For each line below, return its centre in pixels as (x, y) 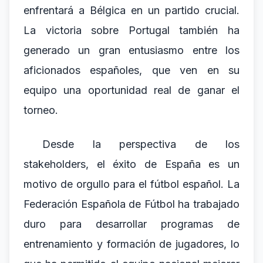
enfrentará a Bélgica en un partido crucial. (131, 10)
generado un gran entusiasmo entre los (131, 50)
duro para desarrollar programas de (131, 224)
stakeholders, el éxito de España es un (131, 164)
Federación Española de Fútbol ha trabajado (131, 204)
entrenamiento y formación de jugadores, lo (131, 244)
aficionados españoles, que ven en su (131, 70)
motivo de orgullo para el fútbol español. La (131, 184)
